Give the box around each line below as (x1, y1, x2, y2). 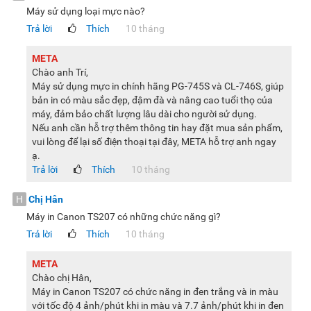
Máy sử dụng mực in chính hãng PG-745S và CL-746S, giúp (32, 81, 284, 92)
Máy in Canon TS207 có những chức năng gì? (26, 211, 221, 223)
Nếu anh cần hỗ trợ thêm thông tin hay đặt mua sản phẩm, (32, 122, 283, 134)
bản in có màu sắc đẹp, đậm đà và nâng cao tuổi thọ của (32, 94, 273, 106)
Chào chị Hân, (32, 272, 92, 284)
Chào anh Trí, (32, 67, 88, 78)
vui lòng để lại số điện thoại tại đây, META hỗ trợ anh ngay (32, 136, 276, 148)
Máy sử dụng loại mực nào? (26, 6, 145, 17)
